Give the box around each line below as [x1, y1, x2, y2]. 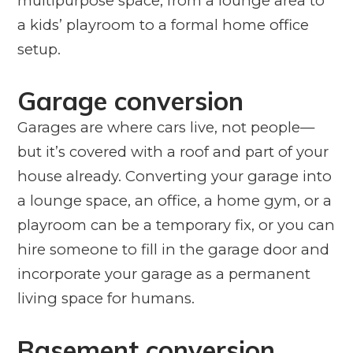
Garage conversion [17, 84, 243, 117]
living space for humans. [17, 288, 195, 307]
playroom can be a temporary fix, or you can [17, 215, 335, 234]
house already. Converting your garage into [17, 166, 332, 185]
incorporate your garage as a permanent [17, 264, 310, 283]
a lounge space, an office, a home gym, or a [17, 191, 332, 210]
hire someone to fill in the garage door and [17, 240, 329, 258]
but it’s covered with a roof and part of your [17, 142, 329, 161]
